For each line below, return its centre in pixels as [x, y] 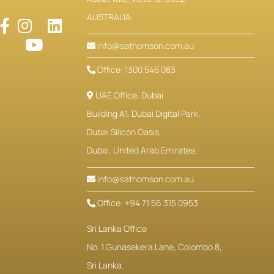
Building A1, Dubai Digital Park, [143, 113]
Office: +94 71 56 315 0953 [146, 202]
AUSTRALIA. [109, 17]
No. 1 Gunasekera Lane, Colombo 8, [154, 246]
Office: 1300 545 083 [135, 69]
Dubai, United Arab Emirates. [142, 150]
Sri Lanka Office [117, 228]
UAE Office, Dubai [128, 95]
